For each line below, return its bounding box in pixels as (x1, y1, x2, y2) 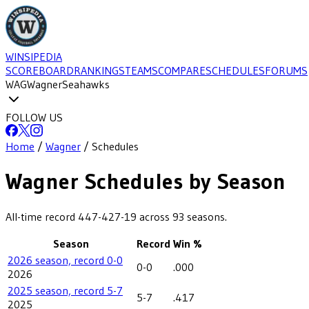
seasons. (184, 209, 227, 223)
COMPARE (158, 63, 206, 77)
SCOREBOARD (6, 63, 74, 77)
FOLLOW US (6, 110, 63, 124)
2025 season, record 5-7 (8, 283, 123, 297)
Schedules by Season (79, 168, 286, 195)
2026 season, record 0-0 (8, 252, 123, 267)
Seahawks (62, 77, 110, 91)
